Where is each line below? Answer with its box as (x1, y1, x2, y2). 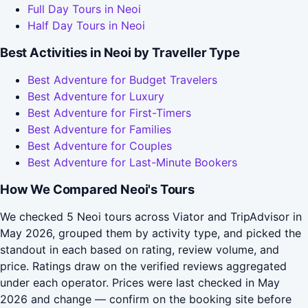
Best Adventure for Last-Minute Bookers (27, 155, 237, 170)
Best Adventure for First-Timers (27, 106, 191, 120)
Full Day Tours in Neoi (27, 2, 141, 16)
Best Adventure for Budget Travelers (27, 73, 217, 87)
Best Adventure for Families (27, 122, 171, 137)
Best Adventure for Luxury (27, 89, 164, 104)
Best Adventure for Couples (27, 139, 172, 153)
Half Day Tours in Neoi (27, 19, 145, 33)
